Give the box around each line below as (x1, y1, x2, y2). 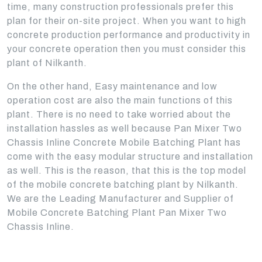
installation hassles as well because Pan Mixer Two (7, 123, 242, 133)
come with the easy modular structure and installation (7, 151, 253, 161)
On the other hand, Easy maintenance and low (7, 81, 218, 91)
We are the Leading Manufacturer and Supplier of (7, 194, 234, 204)
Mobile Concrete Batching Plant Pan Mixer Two (7, 208, 227, 218)
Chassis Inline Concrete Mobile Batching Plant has (7, 137, 241, 147)
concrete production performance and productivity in (7, 30, 250, 40)
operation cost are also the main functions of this (7, 95, 233, 105)
